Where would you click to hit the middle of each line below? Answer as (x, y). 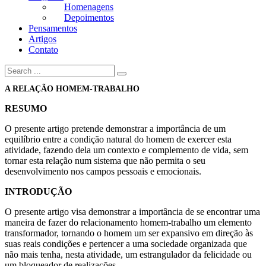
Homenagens (89, 7)
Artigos (42, 39)
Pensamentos (53, 28)
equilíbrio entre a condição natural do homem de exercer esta (118, 139)
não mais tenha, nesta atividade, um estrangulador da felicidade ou (128, 254)
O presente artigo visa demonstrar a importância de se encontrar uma (132, 211)
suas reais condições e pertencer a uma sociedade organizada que (126, 243)
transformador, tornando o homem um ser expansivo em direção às (129, 233)
